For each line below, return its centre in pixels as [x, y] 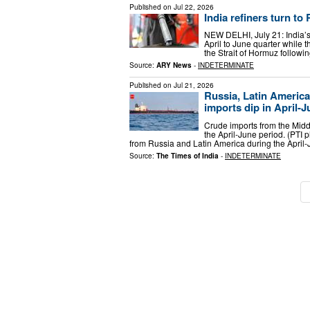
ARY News [174, 65]
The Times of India [188, 155]
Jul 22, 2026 [194, 7]
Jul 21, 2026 [194, 85]
